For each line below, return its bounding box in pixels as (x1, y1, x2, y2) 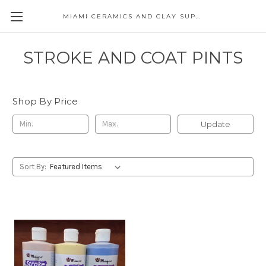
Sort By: (19, 161, 46, 171)
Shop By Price (12, 96, 78, 107)
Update (200, 119, 230, 129)
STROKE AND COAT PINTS (23, 47, 243, 68)
